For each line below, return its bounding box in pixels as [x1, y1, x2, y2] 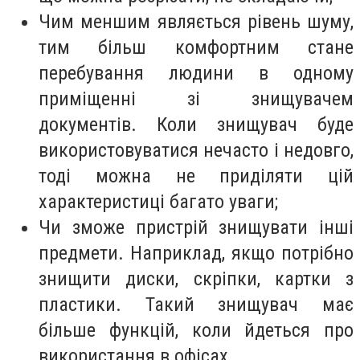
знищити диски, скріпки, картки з [39, 267, 354, 290]
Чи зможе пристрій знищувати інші [39, 215, 354, 239]
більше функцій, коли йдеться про [39, 318, 354, 342]
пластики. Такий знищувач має [39, 292, 354, 316]
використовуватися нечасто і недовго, [39, 138, 354, 162]
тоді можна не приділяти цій [39, 164, 354, 187]
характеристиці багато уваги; [39, 190, 278, 213]
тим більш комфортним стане [39, 35, 354, 59]
